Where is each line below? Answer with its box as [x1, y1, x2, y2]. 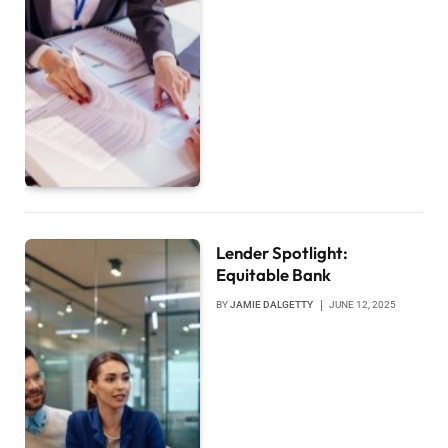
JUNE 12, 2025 [329, 298, 397, 310]
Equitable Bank [216, 263, 332, 285]
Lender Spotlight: [216, 241, 349, 263]
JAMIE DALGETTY [230, 298, 314, 310]
